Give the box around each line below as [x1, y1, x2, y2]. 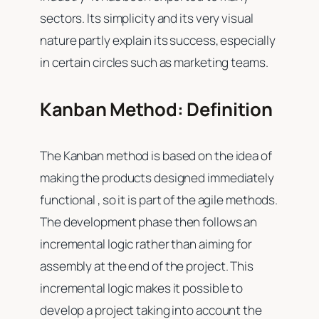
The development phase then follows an [40, 213, 258, 230]
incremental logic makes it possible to [40, 279, 244, 296]
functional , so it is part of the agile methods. [40, 191, 278, 208]
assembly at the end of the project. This [40, 257, 253, 274]
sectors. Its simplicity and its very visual [40, 9, 253, 26]
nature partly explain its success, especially [40, 31, 276, 48]
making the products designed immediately [40, 169, 274, 186]
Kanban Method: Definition [40, 97, 276, 122]
